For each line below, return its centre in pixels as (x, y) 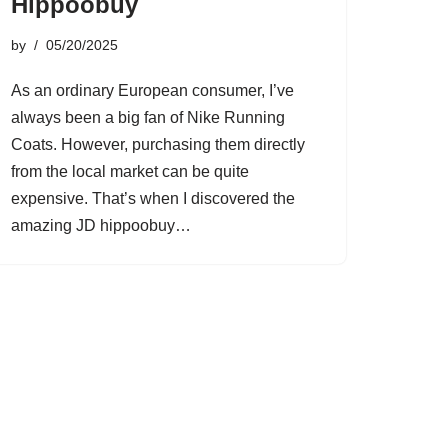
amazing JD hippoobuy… (103, 225)
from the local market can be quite (130, 171)
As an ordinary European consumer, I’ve (152, 90)
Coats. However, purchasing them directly (158, 144)
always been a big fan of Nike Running (148, 117)
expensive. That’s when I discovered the (153, 198)
